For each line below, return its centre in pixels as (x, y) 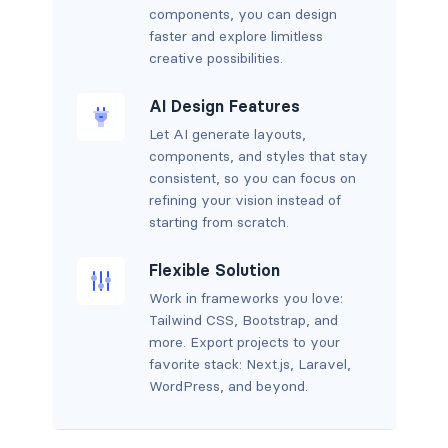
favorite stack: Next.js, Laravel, (249, 363)
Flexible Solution (214, 269)
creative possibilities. (215, 57)
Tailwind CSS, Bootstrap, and (243, 319)
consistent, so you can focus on (252, 177)
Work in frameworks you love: (245, 297)
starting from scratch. (218, 221)
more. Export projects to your (244, 341)
